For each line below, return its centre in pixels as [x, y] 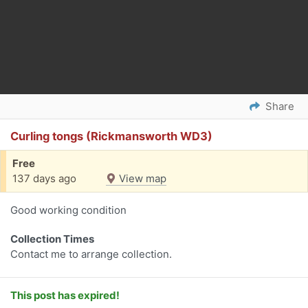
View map [141, 179]
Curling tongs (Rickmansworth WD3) [111, 136]
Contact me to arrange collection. [91, 254]
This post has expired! [65, 296]
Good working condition [68, 210]
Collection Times [52, 239]
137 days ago [44, 179]
